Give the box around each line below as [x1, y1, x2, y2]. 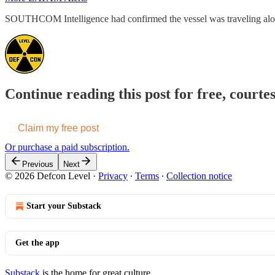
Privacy [98, 170, 128, 181]
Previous [22, 159, 53, 169]
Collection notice [166, 170, 232, 181]
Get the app [15, 238, 60, 247]
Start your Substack [26, 201, 101, 211]
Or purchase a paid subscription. [5, 141, 130, 152]
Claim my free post [18, 122, 99, 133]
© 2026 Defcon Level [5, 170, 90, 181]
